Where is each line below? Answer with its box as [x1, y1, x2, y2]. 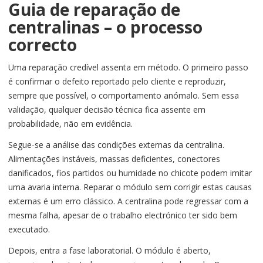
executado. [8, 224, 50, 235]
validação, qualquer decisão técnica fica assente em [8, 104, 205, 116]
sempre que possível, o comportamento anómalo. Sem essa [8, 90, 239, 102]
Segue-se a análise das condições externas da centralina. [8, 139, 224, 151]
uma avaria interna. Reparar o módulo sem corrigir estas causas [8, 181, 252, 193]
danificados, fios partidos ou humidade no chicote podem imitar [8, 167, 252, 179]
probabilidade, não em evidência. [8, 118, 133, 130]
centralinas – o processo [8, 16, 203, 39]
